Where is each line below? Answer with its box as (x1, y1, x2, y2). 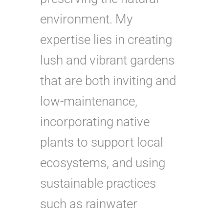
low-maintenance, (40, 93, 138, 109)
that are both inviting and (40, 73, 176, 88)
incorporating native (40, 114, 150, 129)
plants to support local (40, 134, 164, 150)
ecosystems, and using (40, 155, 166, 170)
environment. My (40, 11, 133, 26)
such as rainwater (40, 196, 138, 211)
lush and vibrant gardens (40, 52, 175, 67)
